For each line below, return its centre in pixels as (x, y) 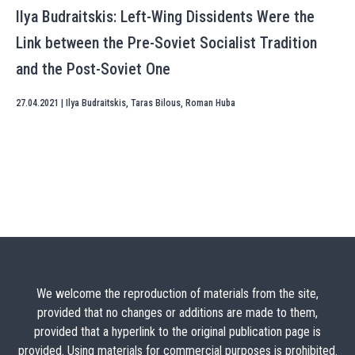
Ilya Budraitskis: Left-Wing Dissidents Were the (165, 17)
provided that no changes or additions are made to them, (177, 313)
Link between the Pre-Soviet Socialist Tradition (166, 43)
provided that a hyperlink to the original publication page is (177, 332)
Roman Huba (210, 103)
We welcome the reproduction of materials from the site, (177, 294)
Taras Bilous (156, 103)
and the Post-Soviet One (93, 69)
